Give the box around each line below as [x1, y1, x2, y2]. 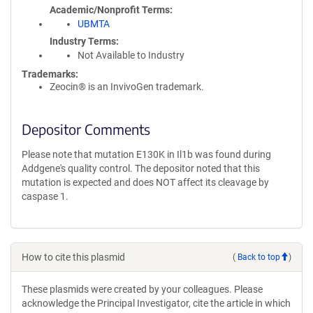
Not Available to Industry [78, 50, 184, 61]
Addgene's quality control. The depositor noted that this [22, 163, 260, 174]
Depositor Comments [22, 120, 150, 138]
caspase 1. [22, 191, 68, 202]
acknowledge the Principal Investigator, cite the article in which [22, 298, 291, 309]
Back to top [238, 252, 280, 262]
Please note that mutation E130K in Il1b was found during [22, 149, 271, 160]
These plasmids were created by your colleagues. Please [22, 284, 263, 295]
